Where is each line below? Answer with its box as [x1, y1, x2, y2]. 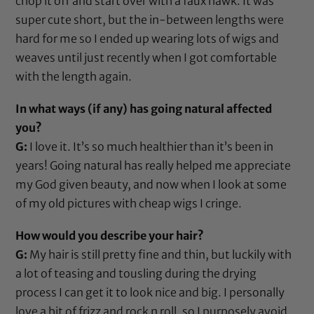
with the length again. [15, 69, 132, 83]
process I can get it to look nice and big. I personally [15, 285, 285, 299]
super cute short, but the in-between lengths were [15, 12, 285, 27]
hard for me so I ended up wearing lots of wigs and [15, 31, 280, 46]
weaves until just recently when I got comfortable [15, 50, 278, 64]
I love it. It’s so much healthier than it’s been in [27, 139, 274, 153]
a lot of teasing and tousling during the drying [15, 266, 257, 280]
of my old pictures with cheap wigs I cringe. [15, 196, 243, 210]
